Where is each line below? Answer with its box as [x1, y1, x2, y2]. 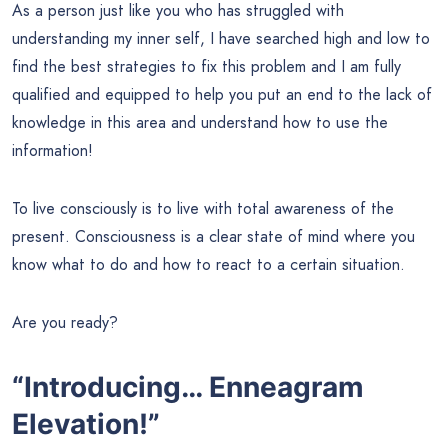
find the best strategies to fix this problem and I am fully [12, 55, 401, 79]
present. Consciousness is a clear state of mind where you [12, 225, 415, 249]
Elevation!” [12, 407, 160, 442]
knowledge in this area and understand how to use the [12, 111, 388, 135]
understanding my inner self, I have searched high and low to [12, 27, 430, 51]
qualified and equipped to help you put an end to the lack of [12, 83, 432, 107]
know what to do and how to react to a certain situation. [12, 253, 405, 277]
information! [12, 139, 93, 163]
